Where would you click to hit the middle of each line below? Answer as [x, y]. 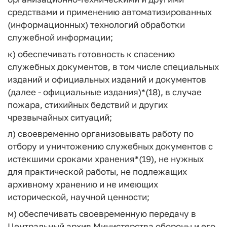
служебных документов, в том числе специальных [113, 66]
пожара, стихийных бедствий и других [88, 104]
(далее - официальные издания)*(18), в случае [105, 92]
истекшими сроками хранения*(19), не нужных [106, 159]
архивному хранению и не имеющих [83, 184]
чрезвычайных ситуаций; [60, 117]
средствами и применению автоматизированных [110, 12]
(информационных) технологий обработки [96, 25]
